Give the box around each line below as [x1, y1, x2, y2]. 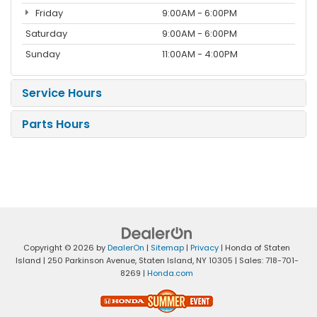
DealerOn [108, 241, 144, 253]
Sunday [25, 47, 60, 61]
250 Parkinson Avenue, [45, 254, 137, 266]
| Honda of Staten [219, 241, 290, 253]
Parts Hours [22, 115, 90, 132]
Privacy [190, 241, 219, 253]
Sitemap [151, 241, 184, 253]
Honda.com [147, 267, 193, 279]
